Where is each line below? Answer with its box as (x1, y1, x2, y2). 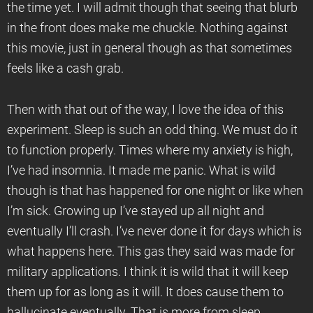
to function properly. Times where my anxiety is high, (7, 143, 293, 157)
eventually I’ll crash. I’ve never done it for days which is (7, 224, 302, 238)
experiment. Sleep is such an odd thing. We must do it (7, 123, 298, 137)
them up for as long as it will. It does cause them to (7, 285, 284, 299)
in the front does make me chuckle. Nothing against (7, 21, 288, 35)
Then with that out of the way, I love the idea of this (7, 103, 284, 117)
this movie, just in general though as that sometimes (7, 41, 292, 55)
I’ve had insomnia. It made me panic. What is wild (7, 163, 275, 177)
